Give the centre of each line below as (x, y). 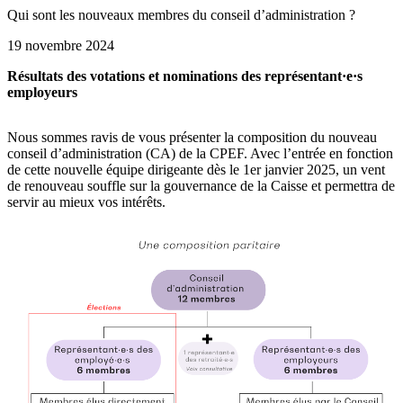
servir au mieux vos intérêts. (86, 202)
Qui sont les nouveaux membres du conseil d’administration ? (181, 15)
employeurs (42, 93)
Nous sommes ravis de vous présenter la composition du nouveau (192, 138)
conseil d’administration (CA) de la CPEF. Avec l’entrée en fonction (200, 154)
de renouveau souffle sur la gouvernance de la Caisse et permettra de (201, 186)
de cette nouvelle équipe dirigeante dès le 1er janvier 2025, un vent (196, 170)
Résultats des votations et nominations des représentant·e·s (185, 76)
